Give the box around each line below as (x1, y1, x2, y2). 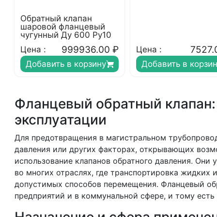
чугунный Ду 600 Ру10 (20, 30, 111, 40)
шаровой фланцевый (20, 22, 105, 31)
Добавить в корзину (25, 59, 106, 69)
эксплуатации (15, 111, 107, 128)
